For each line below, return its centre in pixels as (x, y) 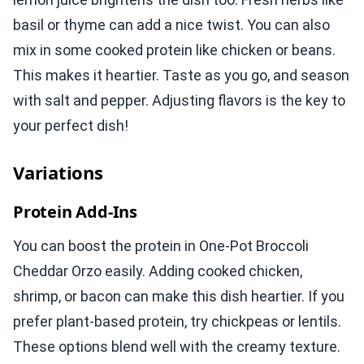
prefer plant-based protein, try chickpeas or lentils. (177, 322)
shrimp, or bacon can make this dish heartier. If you (179, 297)
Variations (58, 173)
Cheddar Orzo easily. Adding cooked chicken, (158, 271)
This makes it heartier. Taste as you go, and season (181, 76)
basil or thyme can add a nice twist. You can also (171, 25)
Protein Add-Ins (75, 212)
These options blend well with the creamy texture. (177, 347)
